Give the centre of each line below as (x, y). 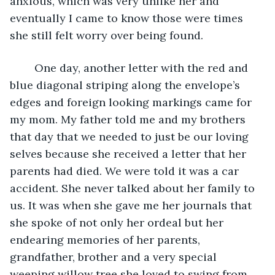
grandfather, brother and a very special (115, 257)
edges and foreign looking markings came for (132, 102)
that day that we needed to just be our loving (131, 136)
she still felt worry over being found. (107, 35)
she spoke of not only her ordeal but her (118, 222)
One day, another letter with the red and (137, 68)
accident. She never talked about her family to (134, 188)
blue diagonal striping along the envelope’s (126, 85)
